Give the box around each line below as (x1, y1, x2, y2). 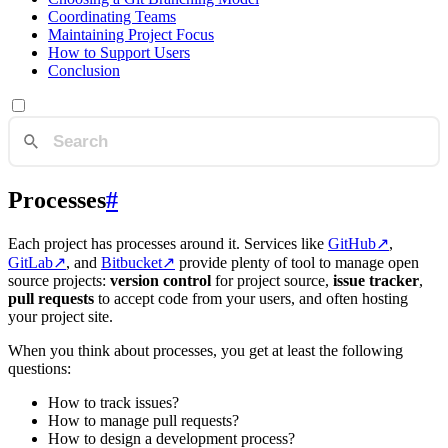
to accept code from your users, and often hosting (94, 290, 408, 307)
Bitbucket (101, 254, 162, 271)
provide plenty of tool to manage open (175, 254, 419, 271)
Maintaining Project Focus (48, 26, 214, 43)
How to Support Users (48, 44, 190, 61)
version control (110, 272, 211, 289)
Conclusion (48, 62, 120, 79)
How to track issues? (48, 394, 179, 411)
